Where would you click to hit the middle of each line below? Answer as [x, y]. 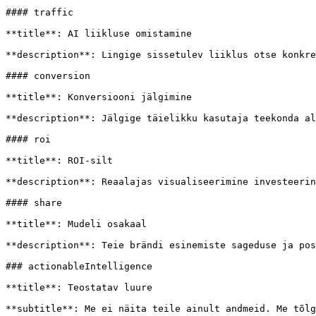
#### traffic [39, 12]
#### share [34, 203]
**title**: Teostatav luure [79, 287]
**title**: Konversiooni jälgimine [99, 97]
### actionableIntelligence [79, 266]
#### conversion [48, 76]
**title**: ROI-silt [59, 160]
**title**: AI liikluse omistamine [99, 34]
